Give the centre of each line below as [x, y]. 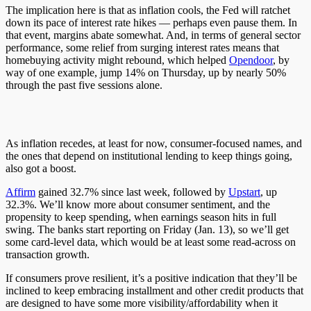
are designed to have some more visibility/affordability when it [142, 303]
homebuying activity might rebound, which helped [117, 60]
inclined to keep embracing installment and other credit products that [154, 290]
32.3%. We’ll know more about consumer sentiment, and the [138, 204]
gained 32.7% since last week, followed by [132, 192]
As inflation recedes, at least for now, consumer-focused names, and [154, 143]
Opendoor [251, 60]
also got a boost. [41, 168]
